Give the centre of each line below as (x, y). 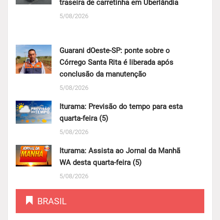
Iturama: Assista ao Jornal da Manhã (120, 151)
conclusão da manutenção (103, 74)
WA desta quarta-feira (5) (100, 163)
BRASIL (52, 202)
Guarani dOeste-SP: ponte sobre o (114, 51)
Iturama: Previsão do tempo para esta (121, 107)
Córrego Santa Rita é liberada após (116, 63)
